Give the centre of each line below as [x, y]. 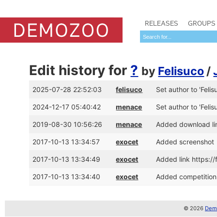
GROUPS [202, 23]
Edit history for [80, 70]
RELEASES [162, 23]
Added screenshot [185, 142]
